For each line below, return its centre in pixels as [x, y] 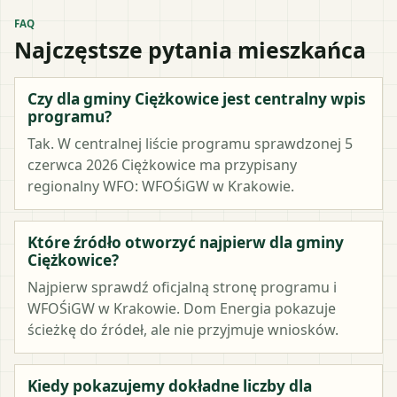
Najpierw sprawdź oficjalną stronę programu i [182, 287]
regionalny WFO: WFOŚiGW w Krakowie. [161, 186]
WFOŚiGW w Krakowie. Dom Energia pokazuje [182, 308]
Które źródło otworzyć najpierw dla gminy [186, 242]
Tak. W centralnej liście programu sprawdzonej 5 [190, 143]
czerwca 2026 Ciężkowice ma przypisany [162, 164]
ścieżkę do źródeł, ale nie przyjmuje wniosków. [183, 329]
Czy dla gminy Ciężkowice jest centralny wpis [197, 98]
